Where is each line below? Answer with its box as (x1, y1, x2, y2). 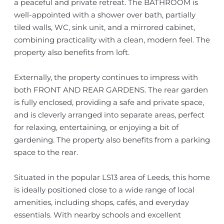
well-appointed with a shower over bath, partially (13, 10, 195, 19)
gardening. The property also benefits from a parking (13, 135, 210, 144)
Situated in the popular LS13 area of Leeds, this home (13, 172, 210, 182)
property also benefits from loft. (13, 47, 129, 57)
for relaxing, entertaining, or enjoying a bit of (13, 122, 178, 132)
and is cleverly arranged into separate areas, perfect (13, 110, 204, 119)
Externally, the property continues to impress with (13, 72, 198, 82)
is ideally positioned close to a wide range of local (13, 185, 194, 194)
